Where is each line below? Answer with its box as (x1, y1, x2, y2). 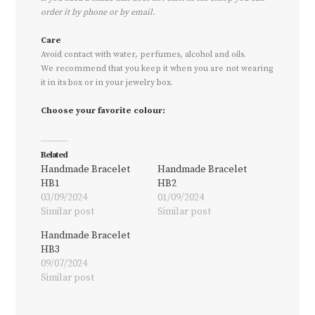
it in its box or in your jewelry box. (41, 77, 174, 88)
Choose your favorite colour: (41, 105, 166, 116)
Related (41, 149, 67, 160)
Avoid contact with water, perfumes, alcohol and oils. (41, 49, 247, 60)
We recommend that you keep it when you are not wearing (41, 63, 274, 74)
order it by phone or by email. (41, 6, 156, 18)
